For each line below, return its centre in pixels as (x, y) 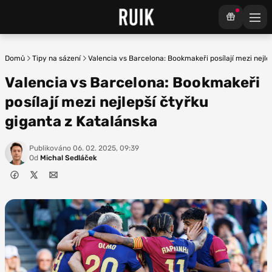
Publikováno (50, 148)
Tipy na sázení (56, 58)
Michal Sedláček (68, 158)
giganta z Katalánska (81, 121)
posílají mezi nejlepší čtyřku (107, 102)
